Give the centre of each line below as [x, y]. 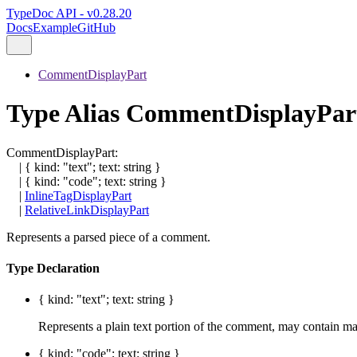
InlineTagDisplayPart [78, 195]
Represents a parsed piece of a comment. [108, 237]
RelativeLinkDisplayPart [87, 210]
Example [55, 27]
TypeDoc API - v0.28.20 [69, 13]
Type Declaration [53, 269]
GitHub [96, 27]
